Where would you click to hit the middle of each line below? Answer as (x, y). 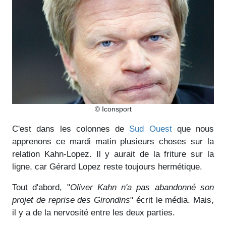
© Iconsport (113, 109)
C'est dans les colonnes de (71, 129)
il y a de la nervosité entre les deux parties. (94, 212)
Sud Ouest (151, 129)
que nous (193, 129)
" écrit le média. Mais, (172, 200)
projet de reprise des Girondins (71, 200)
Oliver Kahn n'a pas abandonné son (142, 187)
